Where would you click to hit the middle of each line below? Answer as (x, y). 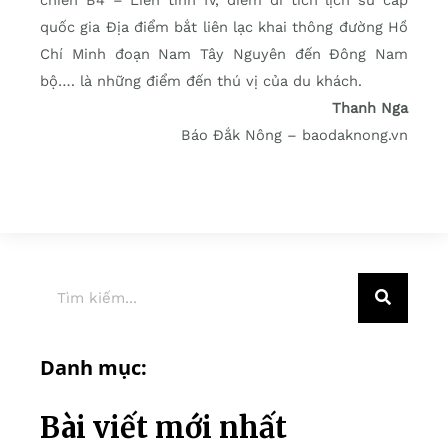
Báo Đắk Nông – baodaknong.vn (294, 134)
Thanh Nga (370, 107)
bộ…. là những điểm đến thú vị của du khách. (201, 80)
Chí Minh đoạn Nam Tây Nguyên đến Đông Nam (224, 53)
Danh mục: (93, 367)
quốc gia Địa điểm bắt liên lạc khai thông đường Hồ (224, 26)
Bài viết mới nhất (163, 427)
